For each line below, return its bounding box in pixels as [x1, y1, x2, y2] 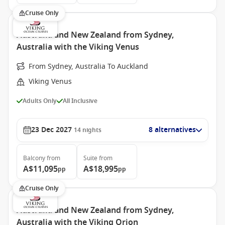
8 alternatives [149, 125, 196, 135]
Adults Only [23, 96, 57, 105]
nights [82, 126, 101, 135]
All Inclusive [63, 96, 97, 105]
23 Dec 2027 [31, 125, 72, 135]
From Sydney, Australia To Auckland [29, 61, 148, 72]
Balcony [23, 154, 45, 163]
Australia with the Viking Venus [17, 41, 139, 53]
